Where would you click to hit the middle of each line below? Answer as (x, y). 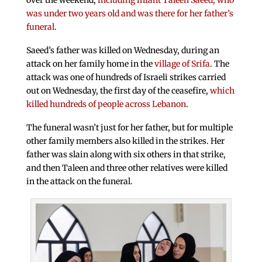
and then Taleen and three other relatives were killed (127, 168)
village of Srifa (182, 64)
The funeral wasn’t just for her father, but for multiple (129, 127)
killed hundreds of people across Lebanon (106, 104)
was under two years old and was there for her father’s (130, 14)
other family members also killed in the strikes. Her (125, 141)
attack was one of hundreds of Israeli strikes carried (126, 77)
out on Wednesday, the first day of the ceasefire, (118, 91)
